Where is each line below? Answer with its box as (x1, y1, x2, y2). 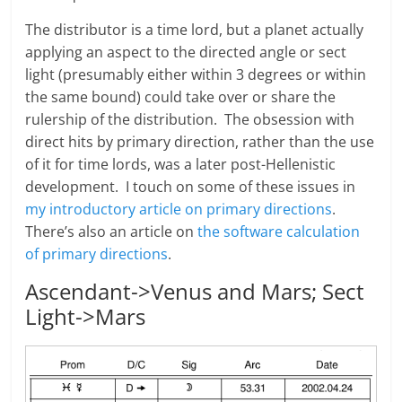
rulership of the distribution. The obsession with (25, 109, 355, 129)
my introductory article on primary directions (25, 198, 333, 219)
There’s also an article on (25, 221, 198, 241)
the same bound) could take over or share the (25, 86, 336, 107)
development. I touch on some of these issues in (25, 176, 356, 197)
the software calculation (197, 221, 361, 241)
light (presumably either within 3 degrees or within (25, 64, 367, 84)
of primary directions (25, 243, 169, 264)
